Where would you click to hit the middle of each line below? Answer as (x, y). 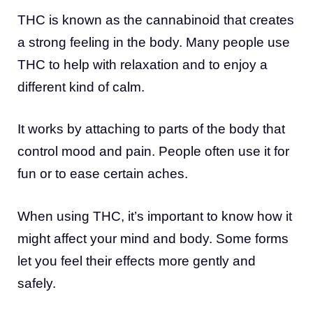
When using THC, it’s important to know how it (155, 216)
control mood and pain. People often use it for (153, 152)
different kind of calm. (81, 87)
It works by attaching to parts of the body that (151, 129)
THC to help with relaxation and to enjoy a (143, 64)
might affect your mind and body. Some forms (153, 238)
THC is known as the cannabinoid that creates (156, 20)
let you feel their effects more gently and (137, 261)
